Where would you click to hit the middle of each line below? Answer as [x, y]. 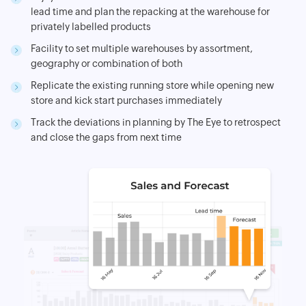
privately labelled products [91, 27]
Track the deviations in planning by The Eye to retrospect [156, 123]
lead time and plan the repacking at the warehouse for [150, 12]
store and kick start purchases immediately [126, 101]
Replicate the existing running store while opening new [152, 86]
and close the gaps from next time [106, 138]
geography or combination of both [107, 64]
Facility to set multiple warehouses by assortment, [142, 49]
